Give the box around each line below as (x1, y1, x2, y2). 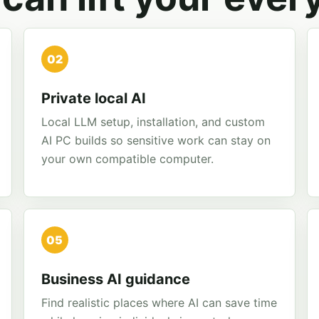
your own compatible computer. (41, 152, 214, 166)
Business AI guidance (41, 271, 190, 288)
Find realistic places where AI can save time (41, 296, 277, 310)
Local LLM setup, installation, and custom (41, 115, 265, 129)
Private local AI (41, 90, 146, 107)
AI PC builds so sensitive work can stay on (41, 133, 271, 147)
